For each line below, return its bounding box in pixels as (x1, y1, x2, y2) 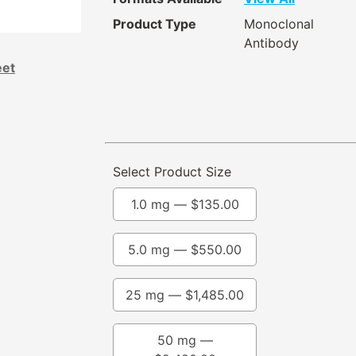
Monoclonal (243, 16, 314, 33)
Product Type (113, 16, 196, 33)
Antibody (243, 35, 299, 52)
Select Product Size (113, 164, 231, 180)
